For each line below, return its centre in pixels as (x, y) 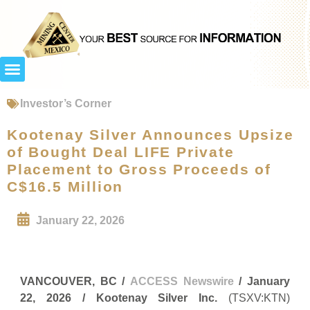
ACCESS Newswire (182, 281)
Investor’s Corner (66, 103)
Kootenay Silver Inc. (157, 298)
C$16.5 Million (65, 186)
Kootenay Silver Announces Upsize (151, 134)
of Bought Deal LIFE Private (121, 152)
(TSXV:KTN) (254, 298)
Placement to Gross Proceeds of (139, 169)
